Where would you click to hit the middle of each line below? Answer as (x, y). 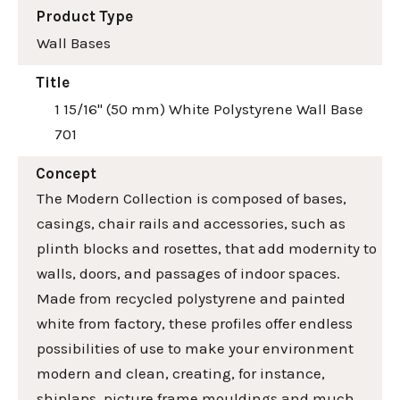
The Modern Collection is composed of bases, (192, 198)
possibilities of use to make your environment (195, 348)
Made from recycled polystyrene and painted (191, 298)
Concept (66, 173)
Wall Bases (74, 42)
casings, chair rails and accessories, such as (191, 223)
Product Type (84, 16)
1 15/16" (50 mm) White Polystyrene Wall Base (209, 108)
